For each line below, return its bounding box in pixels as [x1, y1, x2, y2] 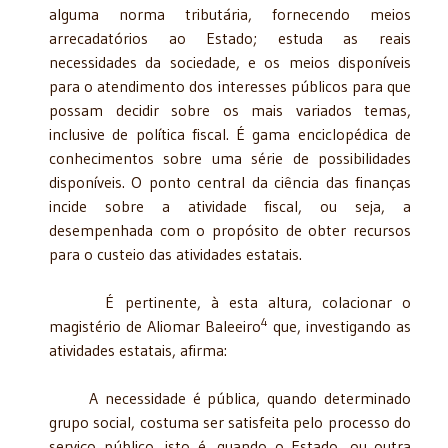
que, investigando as [268, 315, 411, 336]
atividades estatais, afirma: [49, 339, 227, 360]
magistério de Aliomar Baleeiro [49, 315, 261, 336]
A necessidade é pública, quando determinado [49, 387, 411, 408]
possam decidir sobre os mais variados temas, [49, 99, 411, 120]
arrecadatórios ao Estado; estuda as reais [49, 27, 411, 48]
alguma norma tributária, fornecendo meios [49, 3, 411, 24]
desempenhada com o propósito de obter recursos [49, 219, 411, 240]
